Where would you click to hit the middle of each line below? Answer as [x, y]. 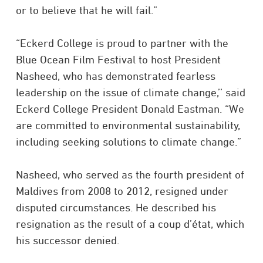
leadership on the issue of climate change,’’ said [130, 92]
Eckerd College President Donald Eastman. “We [130, 109]
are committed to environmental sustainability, [128, 125]
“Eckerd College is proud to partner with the [122, 43]
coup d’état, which [201, 224]
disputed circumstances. [75, 207]
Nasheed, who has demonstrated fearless [115, 76]
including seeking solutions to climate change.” [128, 141]
